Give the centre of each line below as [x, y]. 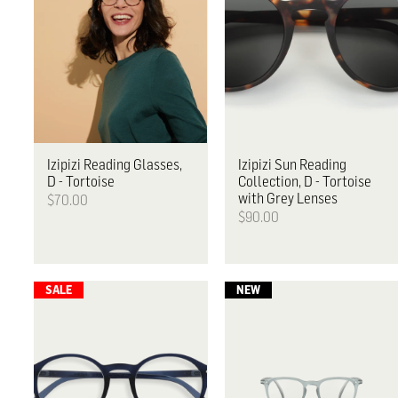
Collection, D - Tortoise [304, 181]
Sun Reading [309, 164]
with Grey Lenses [287, 198]
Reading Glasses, [132, 164]
